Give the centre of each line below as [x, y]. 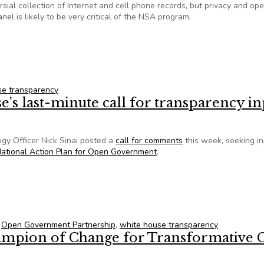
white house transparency [169, 225]
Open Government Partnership [58, 225]
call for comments [149, 141]
